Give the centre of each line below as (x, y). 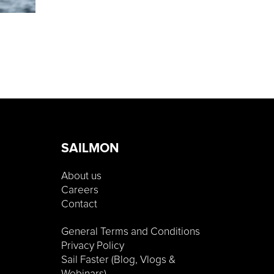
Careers (80, 191)
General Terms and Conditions (131, 232)
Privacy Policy (93, 246)
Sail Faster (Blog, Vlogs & (118, 260)
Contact (79, 205)
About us (81, 176)
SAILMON (90, 149)
